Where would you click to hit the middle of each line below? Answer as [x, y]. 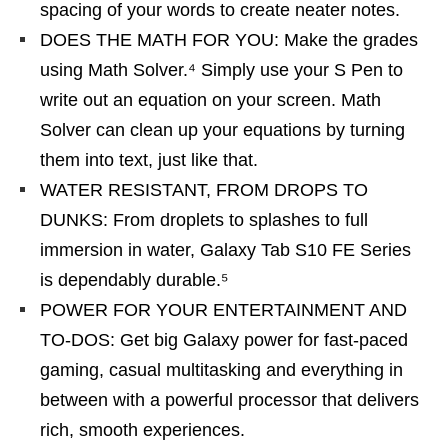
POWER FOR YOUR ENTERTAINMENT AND [223, 310]
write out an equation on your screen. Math [210, 100]
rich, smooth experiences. [142, 430]
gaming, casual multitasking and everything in [221, 370]
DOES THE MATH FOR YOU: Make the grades [229, 40]
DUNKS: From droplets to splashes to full [204, 220]
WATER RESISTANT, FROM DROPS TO [204, 190]
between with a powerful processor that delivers [229, 400]
